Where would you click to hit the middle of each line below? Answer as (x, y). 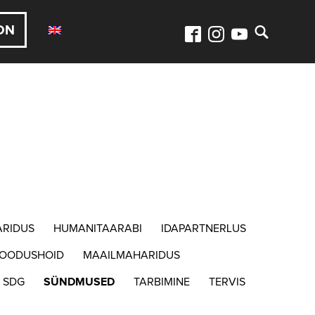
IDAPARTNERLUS (204, 228)
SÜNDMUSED (79, 282)
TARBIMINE (161, 282)
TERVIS (227, 282)
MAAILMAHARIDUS (131, 255)
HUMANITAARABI (98, 228)
